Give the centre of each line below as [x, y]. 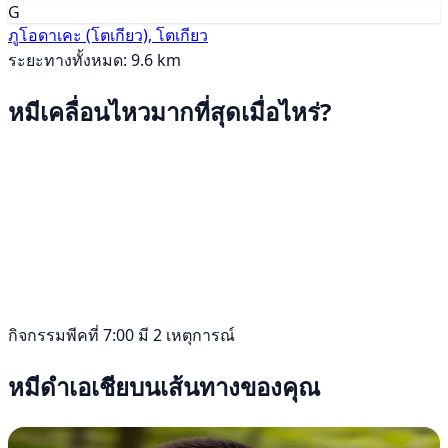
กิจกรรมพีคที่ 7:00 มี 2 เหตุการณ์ [121, 335]
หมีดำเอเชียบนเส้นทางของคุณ [164, 387]
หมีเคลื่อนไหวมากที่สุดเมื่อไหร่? [169, 112]
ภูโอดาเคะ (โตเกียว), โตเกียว [108, 35]
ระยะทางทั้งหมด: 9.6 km [94, 60]
